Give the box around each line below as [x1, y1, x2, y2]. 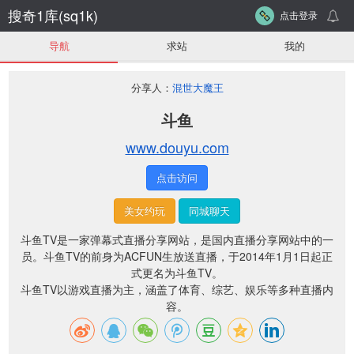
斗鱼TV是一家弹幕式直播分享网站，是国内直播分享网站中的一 [21, 232, 333, 247]
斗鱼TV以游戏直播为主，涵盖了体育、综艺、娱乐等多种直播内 [21, 281, 333, 297]
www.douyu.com [125, 137, 229, 157]
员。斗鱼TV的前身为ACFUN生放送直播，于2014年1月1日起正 [21, 248, 333, 264]
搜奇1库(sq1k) [8, 5, 98, 25]
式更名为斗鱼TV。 [131, 265, 223, 281]
